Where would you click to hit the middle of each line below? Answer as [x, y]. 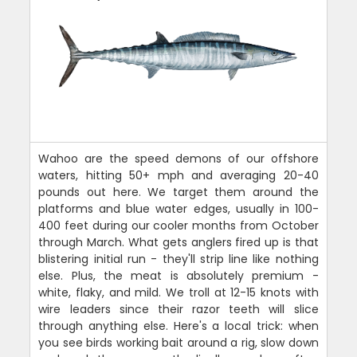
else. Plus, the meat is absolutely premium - [178, 276]
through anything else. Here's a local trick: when [178, 326]
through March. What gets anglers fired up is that [178, 243]
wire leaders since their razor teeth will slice [178, 310]
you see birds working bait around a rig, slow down [178, 343]
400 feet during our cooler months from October [178, 226]
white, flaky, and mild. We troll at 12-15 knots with [178, 293]
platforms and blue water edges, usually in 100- [178, 209]
